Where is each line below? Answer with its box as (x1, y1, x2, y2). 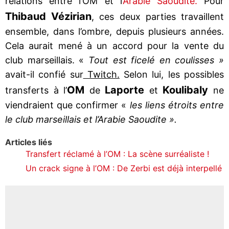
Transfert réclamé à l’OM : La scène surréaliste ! (26, 148, 209, 159)
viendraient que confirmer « (5, 99, 127, 110)
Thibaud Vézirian (5, 10, 92, 22)
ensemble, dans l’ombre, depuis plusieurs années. (5, 26, 224, 37)
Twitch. (83, 68, 120, 80)
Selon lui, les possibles (119, 68, 224, 80)
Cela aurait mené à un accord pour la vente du (5, 40, 224, 51)
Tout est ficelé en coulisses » (88, 54, 224, 65)
